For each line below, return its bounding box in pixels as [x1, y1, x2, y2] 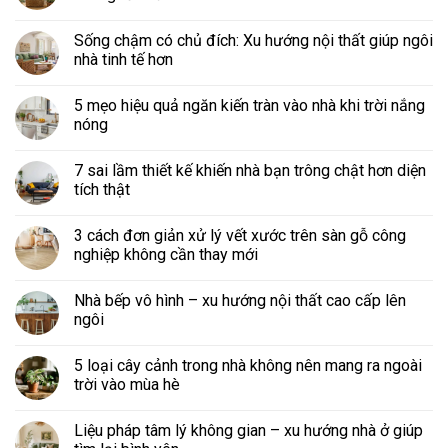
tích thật [74, 179, 130, 199]
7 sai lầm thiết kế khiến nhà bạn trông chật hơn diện [74, 160, 426, 180]
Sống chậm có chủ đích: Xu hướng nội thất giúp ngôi [74, 30, 433, 50]
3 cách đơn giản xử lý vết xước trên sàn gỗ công [74, 225, 406, 245]
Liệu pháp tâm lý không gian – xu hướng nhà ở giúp [74, 420, 423, 440]
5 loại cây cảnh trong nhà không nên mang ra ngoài [74, 355, 422, 375]
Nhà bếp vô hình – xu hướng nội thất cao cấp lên [74, 290, 406, 310]
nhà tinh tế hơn [74, 49, 173, 69]
